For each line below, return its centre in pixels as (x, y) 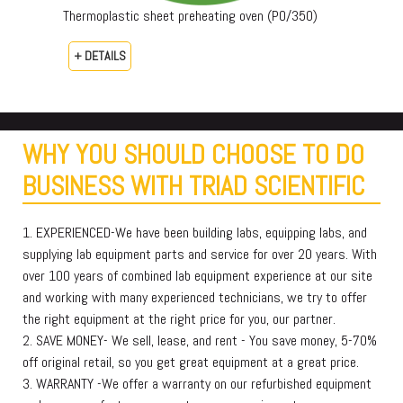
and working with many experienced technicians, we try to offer (195, 298)
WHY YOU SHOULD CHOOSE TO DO (193, 155)
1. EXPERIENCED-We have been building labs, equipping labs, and (195, 233)
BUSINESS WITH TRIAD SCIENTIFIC (194, 187)
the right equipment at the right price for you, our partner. (179, 319)
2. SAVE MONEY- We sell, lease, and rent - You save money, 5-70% (200, 341)
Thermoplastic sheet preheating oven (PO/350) (190, 16)
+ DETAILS (100, 56)
